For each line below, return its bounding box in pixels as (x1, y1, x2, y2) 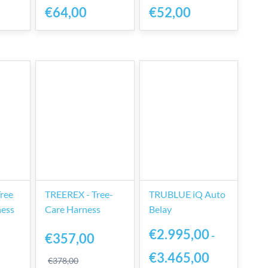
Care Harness (45, 203, 101, 215)
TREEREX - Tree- (45, 188, 114, 200)
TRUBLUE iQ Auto (148, 188, 226, 200)
